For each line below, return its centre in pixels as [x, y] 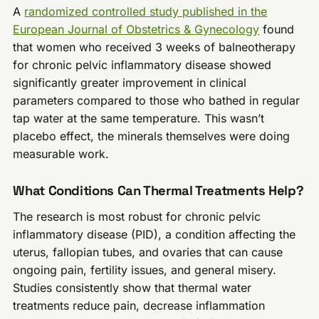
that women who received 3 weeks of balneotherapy [155, 47]
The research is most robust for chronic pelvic [137, 216]
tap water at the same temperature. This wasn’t [139, 119]
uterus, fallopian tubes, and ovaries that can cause [148, 252]
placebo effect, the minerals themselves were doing [152, 136]
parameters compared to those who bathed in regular [157, 101]
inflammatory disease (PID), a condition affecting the [155, 234]
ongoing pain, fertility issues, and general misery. [145, 270]
